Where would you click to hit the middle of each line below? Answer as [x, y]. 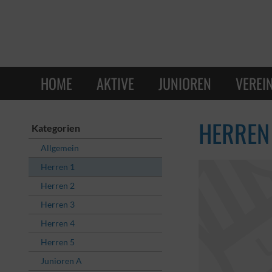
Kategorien [56, 128]
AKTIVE [115, 83]
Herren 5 [58, 242]
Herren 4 [58, 223]
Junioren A [61, 261]
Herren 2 [58, 185]
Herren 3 [58, 204]
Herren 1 [58, 167]
